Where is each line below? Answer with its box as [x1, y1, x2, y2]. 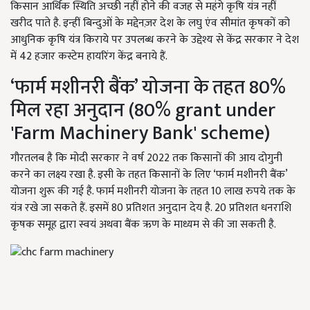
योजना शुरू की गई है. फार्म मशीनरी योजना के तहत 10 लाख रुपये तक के [10, 181, 295, 201]
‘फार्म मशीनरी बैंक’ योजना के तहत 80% [10, 71, 286, 104]
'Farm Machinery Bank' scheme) [10, 116, 270, 149]
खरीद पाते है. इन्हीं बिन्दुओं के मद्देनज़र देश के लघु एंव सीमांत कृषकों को [10, 13, 290, 33]
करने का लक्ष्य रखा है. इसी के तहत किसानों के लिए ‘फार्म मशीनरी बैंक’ [10, 165, 287, 184]
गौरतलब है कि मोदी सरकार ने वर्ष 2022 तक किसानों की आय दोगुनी [10, 148, 282, 167]
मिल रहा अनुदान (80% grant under [10, 93, 275, 127]
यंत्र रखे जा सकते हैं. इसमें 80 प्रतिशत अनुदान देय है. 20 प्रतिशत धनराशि [10, 198, 291, 217]
